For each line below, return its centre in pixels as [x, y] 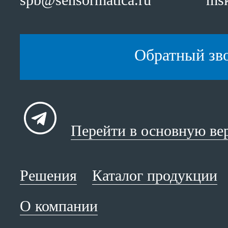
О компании [59, 206]
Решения [48, 175]
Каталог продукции [155, 175]
